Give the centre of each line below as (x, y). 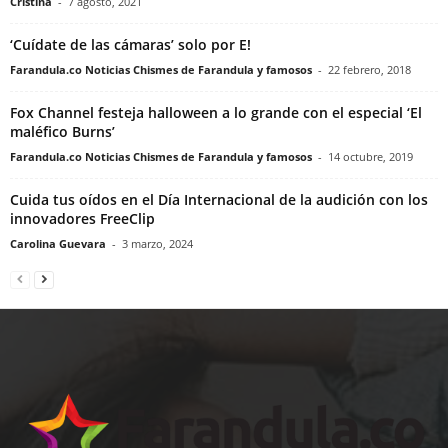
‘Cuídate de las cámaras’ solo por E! (130, 45)
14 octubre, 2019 (370, 157)
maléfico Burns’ (62, 132)
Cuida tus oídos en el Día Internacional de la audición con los (219, 200)
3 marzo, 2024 (157, 244)
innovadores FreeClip (82, 219)
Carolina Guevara (58, 244)
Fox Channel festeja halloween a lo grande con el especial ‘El (216, 113)
